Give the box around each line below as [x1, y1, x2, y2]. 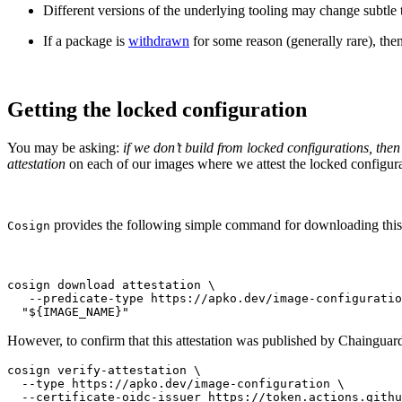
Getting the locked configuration [7, 97, 307, 121]
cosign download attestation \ [7, 277, 215, 292]
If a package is [43, 32, 128, 48]
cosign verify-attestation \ [7, 363, 201, 377]
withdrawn [128, 32, 189, 48]
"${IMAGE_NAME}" [7, 304, 129, 319]
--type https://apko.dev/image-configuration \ [7, 376, 345, 390]
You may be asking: [7, 139, 119, 155]
